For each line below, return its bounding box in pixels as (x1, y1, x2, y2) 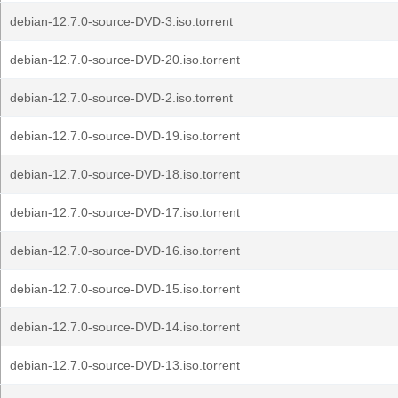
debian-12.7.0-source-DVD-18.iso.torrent (10, 167, 240, 181)
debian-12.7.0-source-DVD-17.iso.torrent (10, 205, 240, 219)
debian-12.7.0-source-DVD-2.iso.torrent (10, 91, 233, 105)
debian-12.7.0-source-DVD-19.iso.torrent (10, 129, 240, 143)
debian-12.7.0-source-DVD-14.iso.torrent (10, 320, 240, 334)
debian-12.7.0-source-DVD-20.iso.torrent (10, 52, 240, 67)
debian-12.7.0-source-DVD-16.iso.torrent (10, 243, 240, 258)
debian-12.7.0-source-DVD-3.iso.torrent (10, 14, 233, 28)
